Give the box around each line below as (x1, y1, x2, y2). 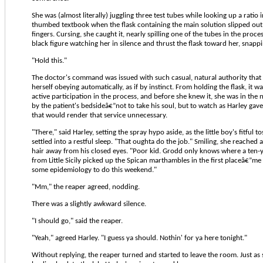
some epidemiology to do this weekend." (32, 166, 157, 174)
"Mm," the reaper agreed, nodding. (32, 183, 140, 191)
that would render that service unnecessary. (32, 111, 167, 119)
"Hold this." (32, 56, 67, 65)
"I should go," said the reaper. (32, 217, 123, 225)
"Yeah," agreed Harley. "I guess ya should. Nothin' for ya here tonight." (32, 234, 247, 242)
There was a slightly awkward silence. (32, 200, 146, 208)
